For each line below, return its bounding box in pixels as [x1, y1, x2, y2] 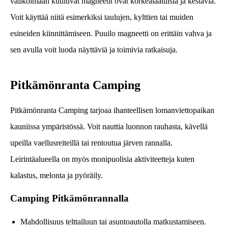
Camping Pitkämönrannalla [10, 193, 129, 204]
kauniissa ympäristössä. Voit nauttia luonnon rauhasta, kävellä [10, 122, 208, 131]
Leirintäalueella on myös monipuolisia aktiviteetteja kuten [10, 154, 194, 163]
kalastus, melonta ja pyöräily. [10, 170, 103, 180]
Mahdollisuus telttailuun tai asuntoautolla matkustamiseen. [20, 217, 207, 226]
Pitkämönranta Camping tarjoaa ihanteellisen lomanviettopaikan [10, 105, 214, 115]
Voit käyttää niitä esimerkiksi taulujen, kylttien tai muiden [10, 12, 193, 21]
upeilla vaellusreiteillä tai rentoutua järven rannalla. [10, 138, 173, 147]
